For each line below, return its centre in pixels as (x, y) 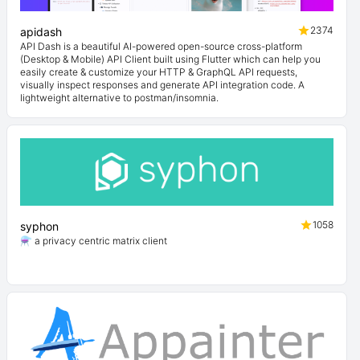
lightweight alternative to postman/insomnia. (119, 98)
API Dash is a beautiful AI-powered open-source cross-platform (161, 46)
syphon (39, 226)
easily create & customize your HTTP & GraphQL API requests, (159, 72)
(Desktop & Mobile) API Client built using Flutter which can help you (170, 59)
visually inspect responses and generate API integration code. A (162, 85)
